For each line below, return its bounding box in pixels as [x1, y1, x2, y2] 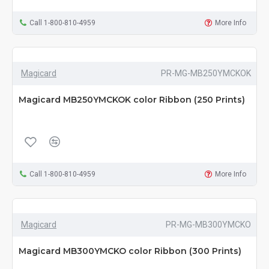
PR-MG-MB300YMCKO [165, 220, 251, 230]
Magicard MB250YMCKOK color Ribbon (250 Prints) [19, 94, 245, 106]
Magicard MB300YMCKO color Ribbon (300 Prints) [19, 246, 241, 257]
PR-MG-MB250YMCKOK [160, 68, 251, 79]
